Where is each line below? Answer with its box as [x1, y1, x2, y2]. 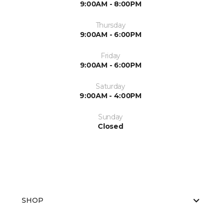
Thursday [95, 21, 126, 30]
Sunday [98, 112, 123, 121]
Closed [98, 122, 123, 131]
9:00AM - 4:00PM [79, 91, 142, 100]
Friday [100, 51, 121, 60]
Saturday [96, 82, 125, 91]
